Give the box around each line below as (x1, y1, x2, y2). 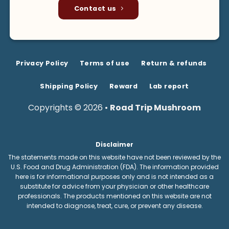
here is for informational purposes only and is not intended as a (15, 172, 214, 181)
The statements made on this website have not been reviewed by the (8, 153, 221, 162)
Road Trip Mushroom (110, 101, 201, 113)
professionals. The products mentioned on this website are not (17, 192, 212, 201)
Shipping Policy (40, 81, 98, 90)
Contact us (74, 4, 117, 13)
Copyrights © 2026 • (28, 101, 110, 113)
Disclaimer (96, 140, 133, 149)
